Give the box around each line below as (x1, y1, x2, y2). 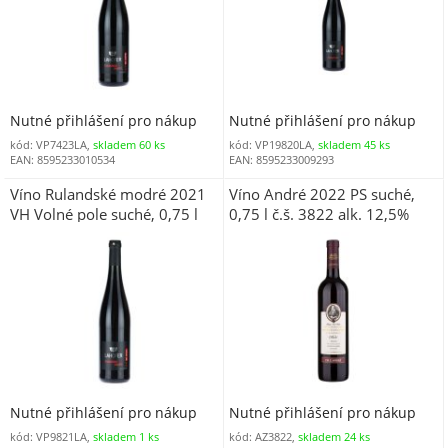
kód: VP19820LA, (229, 136, 319, 152)
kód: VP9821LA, (9, 428, 93, 444)
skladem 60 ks (92, 136, 165, 152)
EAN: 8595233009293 (229, 151, 335, 167)
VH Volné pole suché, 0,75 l (9, 204, 198, 225)
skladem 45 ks (318, 136, 391, 152)
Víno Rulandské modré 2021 (9, 184, 206, 205)
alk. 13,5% (9, 224, 81, 245)
